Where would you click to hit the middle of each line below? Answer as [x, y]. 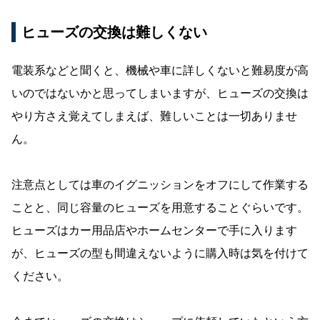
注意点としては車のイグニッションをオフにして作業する [160, 185]
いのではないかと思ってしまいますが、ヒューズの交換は [160, 94]
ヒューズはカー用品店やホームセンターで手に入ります [154, 231]
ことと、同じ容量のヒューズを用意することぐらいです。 [160, 208]
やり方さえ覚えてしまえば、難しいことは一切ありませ [154, 116]
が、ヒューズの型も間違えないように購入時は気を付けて [160, 254]
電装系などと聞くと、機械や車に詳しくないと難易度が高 [160, 71]
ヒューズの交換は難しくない [114, 32]
